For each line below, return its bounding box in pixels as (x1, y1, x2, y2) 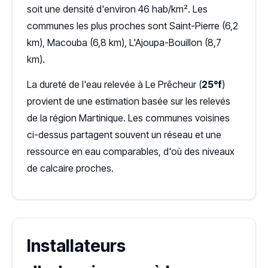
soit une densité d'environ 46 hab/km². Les (27, 3, 208, 15)
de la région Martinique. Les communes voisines (27, 112, 230, 124)
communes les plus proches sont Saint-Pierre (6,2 (27, 20, 238, 32)
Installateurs (27, 236, 126, 256)
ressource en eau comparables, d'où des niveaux (27, 145, 234, 157)
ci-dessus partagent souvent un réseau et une (27, 129, 221, 141)
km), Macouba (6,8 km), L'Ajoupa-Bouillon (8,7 (27, 36, 221, 48)
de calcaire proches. (27, 162, 114, 174)
